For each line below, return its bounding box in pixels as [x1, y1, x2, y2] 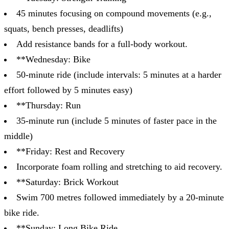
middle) [4, 130, 33, 141]
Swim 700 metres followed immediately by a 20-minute [16, 192, 224, 202]
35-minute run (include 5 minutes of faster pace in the [16, 115, 217, 126]
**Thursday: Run [16, 100, 81, 110]
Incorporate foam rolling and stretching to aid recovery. [16, 161, 222, 172]
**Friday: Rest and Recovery [16, 146, 125, 156]
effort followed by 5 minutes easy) [4, 84, 132, 95]
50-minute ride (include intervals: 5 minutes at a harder [16, 69, 221, 80]
